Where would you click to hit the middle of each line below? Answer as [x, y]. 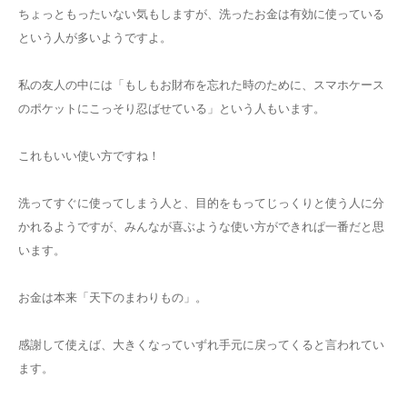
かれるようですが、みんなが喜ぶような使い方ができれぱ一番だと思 [201, 227]
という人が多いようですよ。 [95, 38]
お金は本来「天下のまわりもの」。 [113, 298]
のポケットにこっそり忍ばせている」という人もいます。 [172, 109]
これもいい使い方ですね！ [89, 156]
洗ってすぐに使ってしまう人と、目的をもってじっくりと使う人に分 [201, 203]
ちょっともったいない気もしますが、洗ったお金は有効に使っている [201, 15]
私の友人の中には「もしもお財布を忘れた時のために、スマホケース [201, 85]
